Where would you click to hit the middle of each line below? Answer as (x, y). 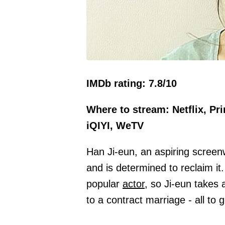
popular (104, 184)
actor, (135, 184)
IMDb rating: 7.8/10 (132, 84)
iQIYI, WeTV (115, 126)
